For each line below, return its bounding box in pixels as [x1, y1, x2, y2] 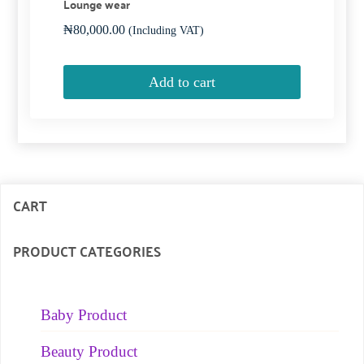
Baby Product [41, 306, 127, 324]
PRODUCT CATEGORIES [13, 237, 161, 265]
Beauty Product [41, 343, 137, 361]
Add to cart [149, 73, 215, 90]
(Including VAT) [128, 24, 204, 37]
